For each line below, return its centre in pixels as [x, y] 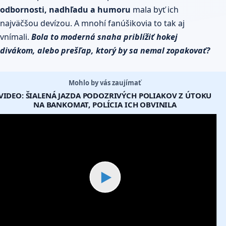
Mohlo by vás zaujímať [105, 83]
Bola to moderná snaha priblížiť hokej [104, 37]
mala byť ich [155, 10]
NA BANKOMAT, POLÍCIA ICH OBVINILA [105, 105]
